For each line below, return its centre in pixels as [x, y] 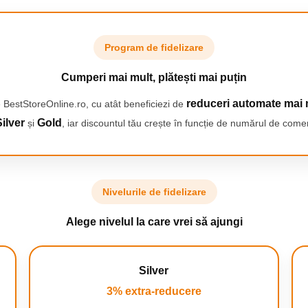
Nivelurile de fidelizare [154, 192]
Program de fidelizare [154, 47]
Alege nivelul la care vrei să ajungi [154, 222]
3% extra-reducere [154, 291]
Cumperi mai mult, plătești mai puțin [154, 77]
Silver [154, 271]
